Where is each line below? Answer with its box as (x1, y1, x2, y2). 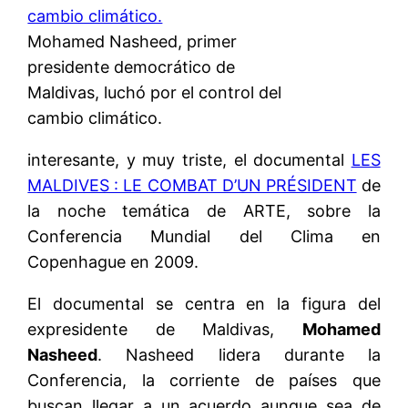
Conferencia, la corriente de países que (27, 370, 381, 390)
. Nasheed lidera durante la (97, 344, 381, 364)
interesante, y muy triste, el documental (27, 149, 352, 169)
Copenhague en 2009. (27, 251, 199, 271)
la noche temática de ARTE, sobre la (27, 200, 381, 220)
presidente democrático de (27, 56, 236, 76)
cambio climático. (27, 107, 163, 127)
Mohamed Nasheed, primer (27, 31, 238, 51)
